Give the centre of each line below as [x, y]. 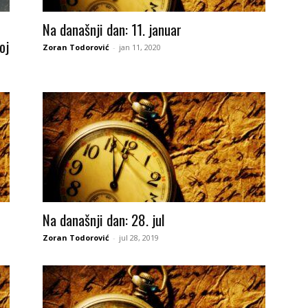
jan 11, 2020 [140, 47]
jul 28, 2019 [139, 238]
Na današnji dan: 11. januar [112, 29]
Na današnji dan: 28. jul [103, 220]
